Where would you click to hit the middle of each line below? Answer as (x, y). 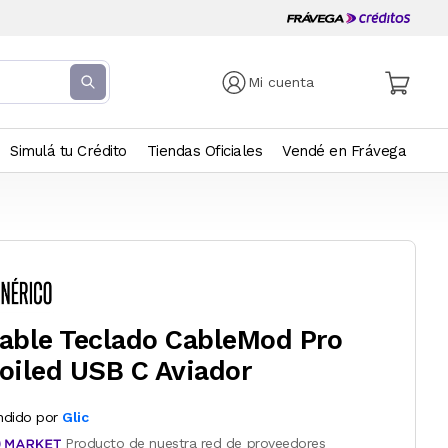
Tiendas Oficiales (204, 151)
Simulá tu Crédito (68, 151)
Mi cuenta (281, 82)
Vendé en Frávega (344, 151)
